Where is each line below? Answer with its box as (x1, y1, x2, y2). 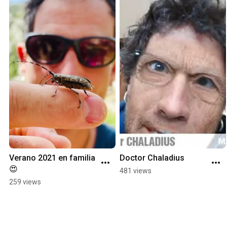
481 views (120, 167, 152, 175)
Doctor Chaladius (120, 153, 184, 163)
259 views (9, 178, 41, 186)
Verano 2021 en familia (9, 153, 95, 163)
